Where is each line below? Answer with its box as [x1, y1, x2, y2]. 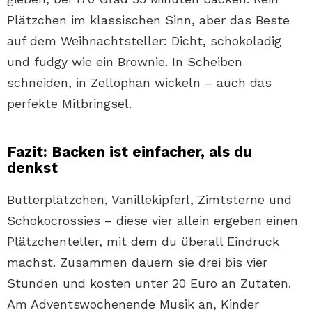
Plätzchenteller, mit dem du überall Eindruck [7, 234, 279, 249]
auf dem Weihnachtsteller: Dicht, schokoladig [7, 33, 281, 49]
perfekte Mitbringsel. [7, 96, 132, 111]
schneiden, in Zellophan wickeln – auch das [7, 75, 272, 91]
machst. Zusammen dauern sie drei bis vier [7, 255, 267, 270]
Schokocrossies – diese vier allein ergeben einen [7, 213, 298, 228]
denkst [7, 159, 58, 177]
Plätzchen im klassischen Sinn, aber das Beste [7, 13, 290, 28]
